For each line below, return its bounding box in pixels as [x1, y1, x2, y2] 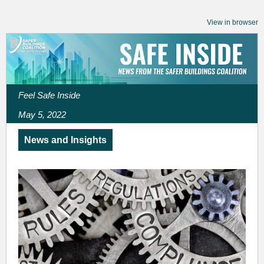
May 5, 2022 [18, 110, 66, 120]
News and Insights [24, 135, 107, 145]
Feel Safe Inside [18, 90, 80, 100]
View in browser [207, 18, 258, 27]
